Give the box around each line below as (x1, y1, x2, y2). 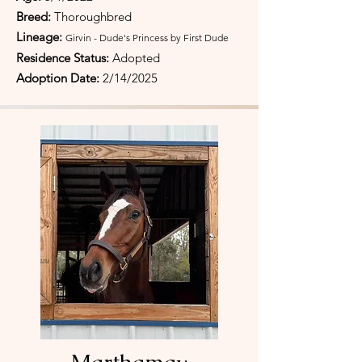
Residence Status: (16, 50, 109, 65)
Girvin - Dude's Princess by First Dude (65, 32, 229, 44)
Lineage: (16, 29, 65, 44)
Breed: (16, 9, 54, 24)
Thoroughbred (54, 9, 132, 24)
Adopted (109, 50, 160, 65)
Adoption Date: (16, 70, 103, 86)
